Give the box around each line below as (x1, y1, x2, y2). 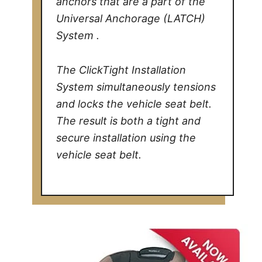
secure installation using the (56, 131, 196, 144)
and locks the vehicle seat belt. (56, 97, 212, 110)
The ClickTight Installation (56, 63, 187, 76)
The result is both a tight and (56, 114, 201, 127)
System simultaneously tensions (56, 80, 216, 93)
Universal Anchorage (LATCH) (56, 12, 206, 25)
